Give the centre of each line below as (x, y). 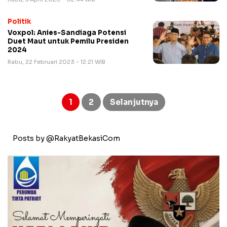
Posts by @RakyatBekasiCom (66, 139)
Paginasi (42, 93)
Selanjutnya (134, 102)
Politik (19, 22)
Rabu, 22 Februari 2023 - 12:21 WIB (56, 62)
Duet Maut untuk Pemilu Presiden (68, 42)
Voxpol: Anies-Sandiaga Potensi (67, 33)
